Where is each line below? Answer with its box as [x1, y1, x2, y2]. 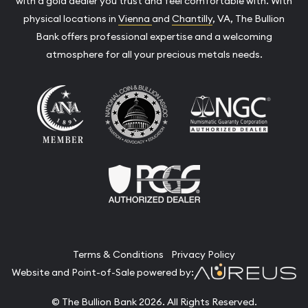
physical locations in [23, 12, 118, 25]
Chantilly [172, 12, 212, 25]
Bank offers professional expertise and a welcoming [36, 30, 272, 43]
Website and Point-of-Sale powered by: [11, 266, 194, 279]
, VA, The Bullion [212, 12, 285, 25]
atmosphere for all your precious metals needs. [45, 47, 263, 60]
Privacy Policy [171, 247, 235, 261]
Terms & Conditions [73, 247, 164, 261]
